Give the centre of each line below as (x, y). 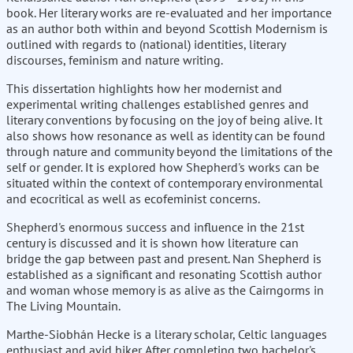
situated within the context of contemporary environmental (165, 183)
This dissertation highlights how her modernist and (144, 89)
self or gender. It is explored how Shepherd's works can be (163, 167)
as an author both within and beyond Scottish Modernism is (167, 29)
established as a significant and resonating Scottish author (164, 275)
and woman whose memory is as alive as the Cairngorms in (165, 290)
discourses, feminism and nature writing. (115, 60)
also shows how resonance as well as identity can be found (166, 136)
